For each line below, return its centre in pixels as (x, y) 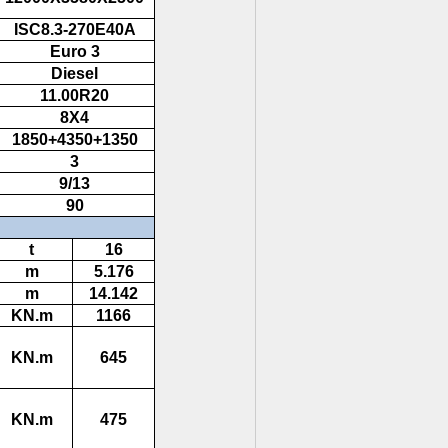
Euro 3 (72, 52)
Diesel (72, 74)
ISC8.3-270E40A (72, 30)
